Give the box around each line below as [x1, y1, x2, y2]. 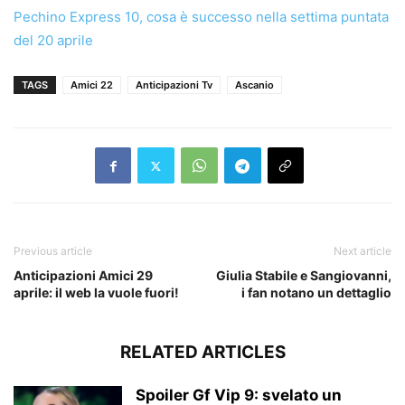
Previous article [14, 244, 92, 259]
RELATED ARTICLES [119, 342, 286, 363]
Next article [334, 244, 391, 259]
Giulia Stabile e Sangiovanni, [216, 268, 391, 284]
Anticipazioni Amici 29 [14, 268, 153, 284]
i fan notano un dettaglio [241, 285, 391, 301]
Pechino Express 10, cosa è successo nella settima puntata [14, 8, 389, 26]
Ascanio [235, 79, 274, 92]
